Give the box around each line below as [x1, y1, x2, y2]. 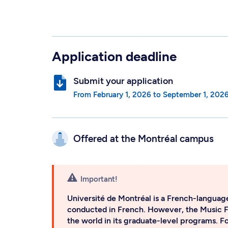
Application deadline [52, 48, 177, 65]
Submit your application [73, 75, 173, 87]
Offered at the [73, 132, 138, 145]
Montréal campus [138, 132, 214, 145]
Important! [80, 174, 118, 184]
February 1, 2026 [93, 90, 151, 99]
